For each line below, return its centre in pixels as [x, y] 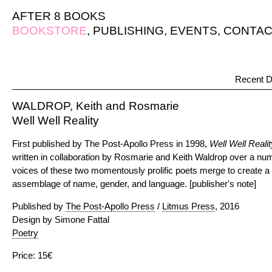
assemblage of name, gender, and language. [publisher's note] [134, 184]
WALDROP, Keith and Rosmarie [96, 106]
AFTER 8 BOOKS [59, 16]
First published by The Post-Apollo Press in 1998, [111, 144]
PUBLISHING [128, 31]
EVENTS [194, 31]
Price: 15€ [32, 255]
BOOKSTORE [49, 31]
